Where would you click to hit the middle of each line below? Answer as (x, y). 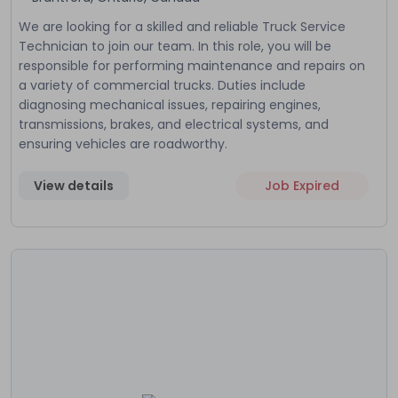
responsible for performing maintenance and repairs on (192, 65)
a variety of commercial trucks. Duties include (162, 85)
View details (74, 185)
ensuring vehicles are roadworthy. (123, 143)
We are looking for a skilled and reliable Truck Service (182, 26)
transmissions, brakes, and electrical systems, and (174, 124)
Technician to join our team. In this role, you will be (175, 46)
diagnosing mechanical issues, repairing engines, (170, 104)
